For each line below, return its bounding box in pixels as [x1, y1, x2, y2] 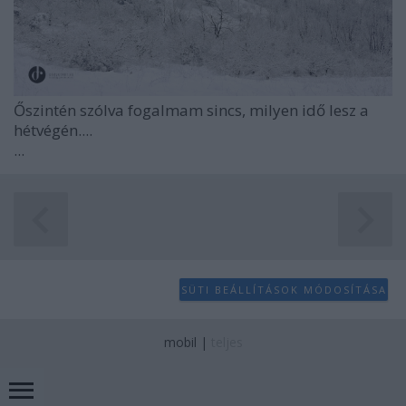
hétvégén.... [14, 120, 92, 141]
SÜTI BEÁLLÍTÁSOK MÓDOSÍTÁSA [180, 282, 387, 296]
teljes [210, 333, 243, 352]
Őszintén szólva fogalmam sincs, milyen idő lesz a [14, 100, 369, 121]
